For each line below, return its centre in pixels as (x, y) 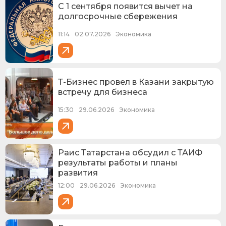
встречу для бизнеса (103, 92)
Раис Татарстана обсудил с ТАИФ (130, 152)
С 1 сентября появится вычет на (125, 6)
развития (78, 173)
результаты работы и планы (118, 162)
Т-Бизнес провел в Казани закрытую (136, 82)
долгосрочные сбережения (118, 16)
